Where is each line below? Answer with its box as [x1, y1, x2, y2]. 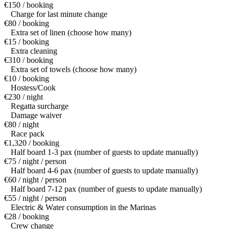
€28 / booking [4, 212, 49, 221]
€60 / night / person [4, 175, 66, 185]
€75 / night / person [4, 157, 66, 166]
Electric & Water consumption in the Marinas [11, 203, 156, 212]
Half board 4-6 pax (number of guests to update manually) [11, 166, 198, 175]
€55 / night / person [4, 194, 66, 203]
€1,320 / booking [4, 139, 59, 148]
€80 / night [4, 120, 39, 129]
